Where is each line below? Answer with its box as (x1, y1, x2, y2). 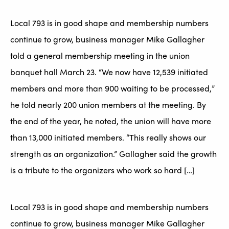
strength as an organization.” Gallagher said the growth (10, 148, 217, 160)
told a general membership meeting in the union (10, 50, 190, 62)
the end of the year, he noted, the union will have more (10, 115, 211, 127)
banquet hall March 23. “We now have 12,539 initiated (10, 66, 208, 78)
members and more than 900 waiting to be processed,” (10, 82, 215, 95)
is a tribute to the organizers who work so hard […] (10, 164, 195, 176)
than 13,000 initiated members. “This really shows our (10, 131, 206, 144)
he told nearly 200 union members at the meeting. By (10, 99, 206, 111)
